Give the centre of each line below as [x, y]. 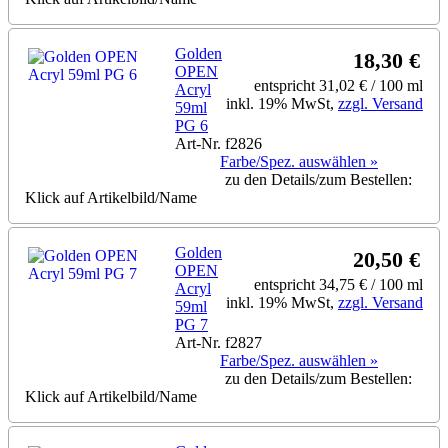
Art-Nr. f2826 [218, 143]
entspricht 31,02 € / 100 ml [338, 85]
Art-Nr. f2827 [218, 342]
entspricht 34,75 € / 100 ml [338, 284]
